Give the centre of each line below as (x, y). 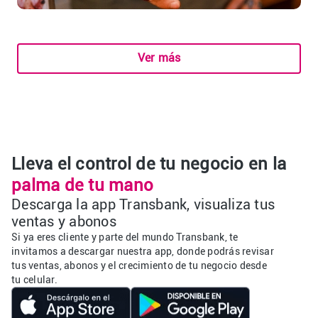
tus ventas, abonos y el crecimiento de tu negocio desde (139, 265)
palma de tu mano (82, 185)
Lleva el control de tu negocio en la (149, 164)
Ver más (159, 58)
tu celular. (34, 279)
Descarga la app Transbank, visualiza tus (143, 204)
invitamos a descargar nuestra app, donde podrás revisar (143, 251)
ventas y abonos (64, 221)
